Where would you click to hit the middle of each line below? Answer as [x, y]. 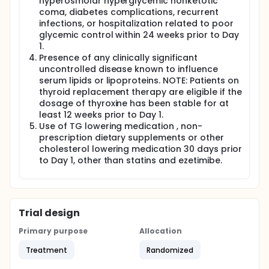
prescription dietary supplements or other [131, 138]
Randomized [170, 250]
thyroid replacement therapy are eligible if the [141, 92]
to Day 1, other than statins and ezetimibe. [131, 160]
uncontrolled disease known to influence [128, 69]
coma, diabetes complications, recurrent [129, 12]
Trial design [49, 213]
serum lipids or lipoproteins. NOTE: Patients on [139, 80]
